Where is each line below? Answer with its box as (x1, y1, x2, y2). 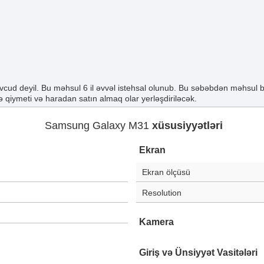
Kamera (139, 217, 174, 227)
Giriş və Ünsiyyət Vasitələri (139, 247, 258, 258)
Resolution (142, 188, 181, 197)
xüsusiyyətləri (151, 120, 223, 131)
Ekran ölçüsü (142, 167, 190, 177)
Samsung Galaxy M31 (44, 120, 152, 131)
